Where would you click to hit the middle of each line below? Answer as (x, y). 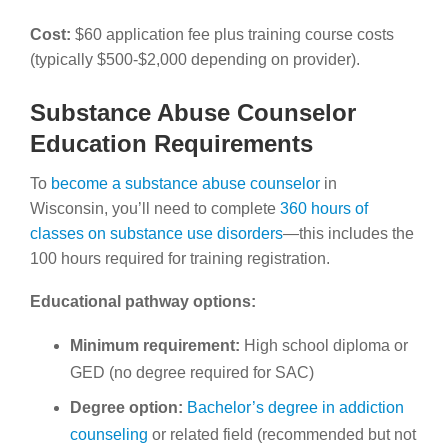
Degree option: (126, 407)
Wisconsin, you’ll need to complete (155, 208)
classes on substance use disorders (156, 233)
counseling (109, 434)
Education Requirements (171, 143)
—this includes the (348, 233)
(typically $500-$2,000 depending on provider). (195, 59)
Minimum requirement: (155, 345)
